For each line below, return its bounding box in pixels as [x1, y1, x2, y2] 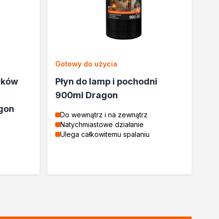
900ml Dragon [55, 89, 118, 100]
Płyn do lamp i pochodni [55, 76, 158, 87]
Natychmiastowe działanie [60, 120, 144, 129]
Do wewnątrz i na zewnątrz [60, 110, 148, 119]
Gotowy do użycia [55, 59, 118, 68]
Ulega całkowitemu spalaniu [60, 130, 150, 138]
